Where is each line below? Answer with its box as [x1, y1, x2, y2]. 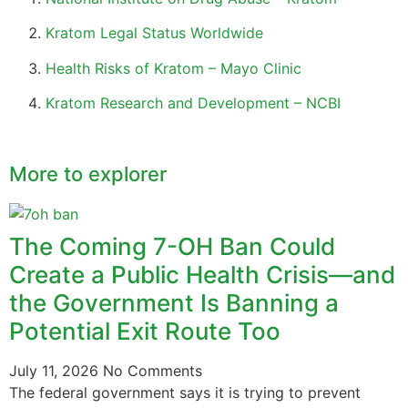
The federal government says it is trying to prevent [9, 383, 361, 403]
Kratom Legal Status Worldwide [46, 24, 263, 43]
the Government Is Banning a [9, 289, 339, 318]
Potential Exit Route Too [9, 317, 280, 346]
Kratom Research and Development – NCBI [46, 94, 341, 113]
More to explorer [9, 161, 167, 186]
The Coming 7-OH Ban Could [9, 232, 335, 261]
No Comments [103, 362, 202, 381]
